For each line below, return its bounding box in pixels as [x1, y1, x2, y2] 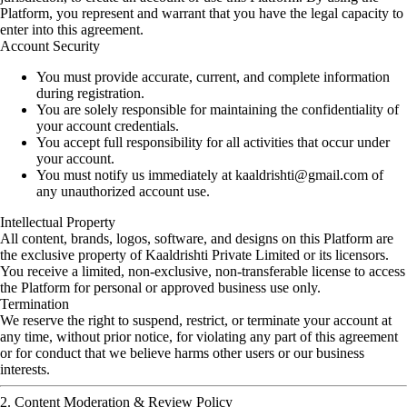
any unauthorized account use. [36, 184, 210, 199]
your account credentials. [36, 118, 179, 134]
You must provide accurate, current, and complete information [36, 69, 390, 84]
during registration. [36, 85, 144, 101]
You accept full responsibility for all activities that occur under [36, 134, 390, 150]
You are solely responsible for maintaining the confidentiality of [36, 102, 399, 117]
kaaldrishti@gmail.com [235, 167, 368, 183]
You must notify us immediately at [36, 167, 235, 183]
